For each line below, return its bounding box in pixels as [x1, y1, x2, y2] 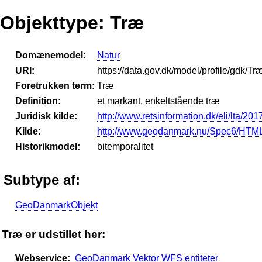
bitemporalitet [97, 141, 153, 151]
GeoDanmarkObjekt [15, 199, 98, 210]
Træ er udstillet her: [2, 227, 105, 240]
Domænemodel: [15, 50, 86, 60]
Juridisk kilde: [15, 111, 77, 121]
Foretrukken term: [15, 80, 95, 91]
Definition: [15, 95, 61, 106]
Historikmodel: [15, 141, 80, 151]
